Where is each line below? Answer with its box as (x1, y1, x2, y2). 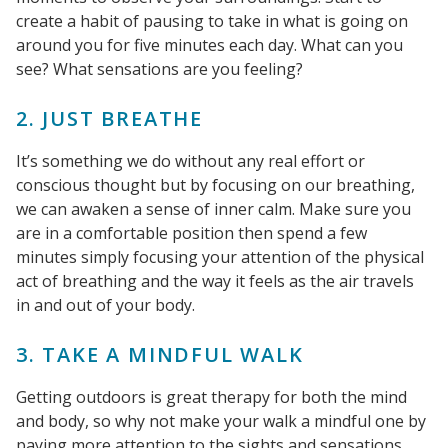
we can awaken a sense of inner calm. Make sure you (16, 197, 411, 220)
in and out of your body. (16, 293, 195, 316)
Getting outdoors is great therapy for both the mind (16, 385, 407, 408)
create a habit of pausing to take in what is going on (16, 9, 408, 32)
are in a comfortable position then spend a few (16, 221, 367, 244)
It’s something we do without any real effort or (16, 149, 365, 172)
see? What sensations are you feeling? (16, 57, 303, 80)
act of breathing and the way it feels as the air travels (16, 269, 414, 292)
